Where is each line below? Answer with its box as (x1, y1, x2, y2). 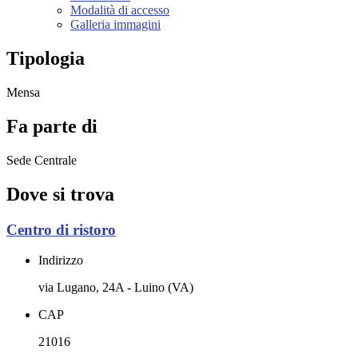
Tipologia (6, 48, 85, 70)
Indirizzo (38, 253, 83, 268)
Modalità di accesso (70, 3, 169, 18)
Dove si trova (6, 183, 114, 205)
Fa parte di (6, 115, 97, 137)
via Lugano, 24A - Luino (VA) (38, 280, 193, 295)
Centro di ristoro (6, 221, 116, 238)
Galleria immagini (70, 18, 161, 32)
